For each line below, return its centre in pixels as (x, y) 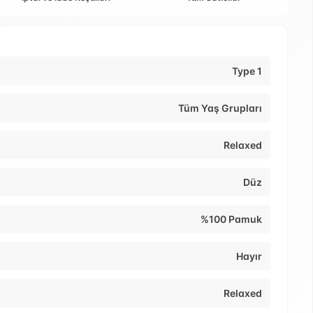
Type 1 (247, 71)
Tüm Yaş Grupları (220, 108)
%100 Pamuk (231, 219)
